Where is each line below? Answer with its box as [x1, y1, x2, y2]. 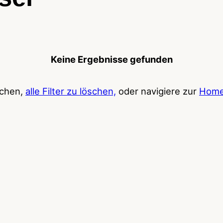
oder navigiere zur [116, 86, 199, 97]
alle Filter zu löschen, [25, 86, 116, 97]
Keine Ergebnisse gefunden [50, 53, 173, 65]
